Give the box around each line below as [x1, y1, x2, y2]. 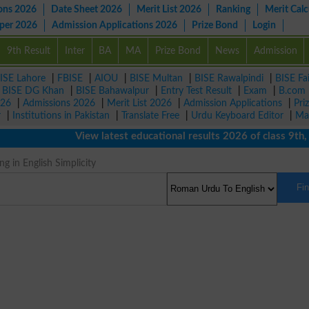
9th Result [6, 46, 50, 56]
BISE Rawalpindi [195, 73, 263, 83]
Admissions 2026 [23, 98, 95, 108]
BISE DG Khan [2, 86, 64, 96]
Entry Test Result [161, 86, 232, 96]
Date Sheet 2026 [51, 4, 122, 14]
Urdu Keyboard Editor [191, 110, 283, 121]
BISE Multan [130, 73, 183, 83]
